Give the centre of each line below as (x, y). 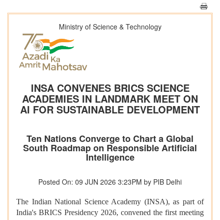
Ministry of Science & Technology (110, 27)
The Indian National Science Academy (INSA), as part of (110, 202)
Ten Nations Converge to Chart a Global (110, 139)
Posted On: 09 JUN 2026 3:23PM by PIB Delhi (110, 182)
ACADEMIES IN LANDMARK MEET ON (110, 99)
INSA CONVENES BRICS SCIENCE (110, 88)
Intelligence (110, 157)
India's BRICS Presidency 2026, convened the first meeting (110, 213)
